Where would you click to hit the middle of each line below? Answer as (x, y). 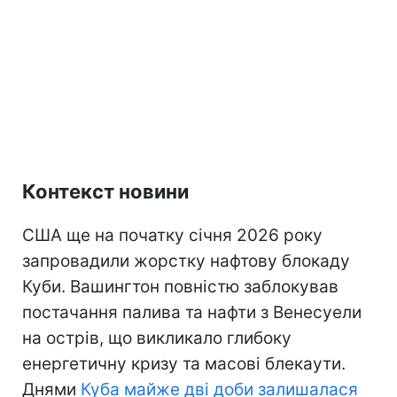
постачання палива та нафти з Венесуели (192, 312)
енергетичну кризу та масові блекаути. (184, 363)
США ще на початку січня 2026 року (172, 235)
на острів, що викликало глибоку (157, 338)
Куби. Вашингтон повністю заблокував (180, 286)
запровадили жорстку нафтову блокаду (186, 261)
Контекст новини (105, 191)
